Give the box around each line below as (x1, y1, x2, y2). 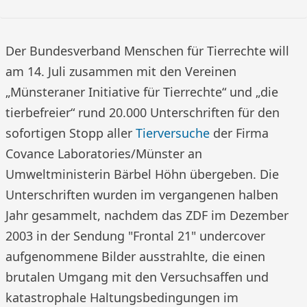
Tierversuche (136, 125, 210, 141)
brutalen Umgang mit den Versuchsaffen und (5, 269, 269, 285)
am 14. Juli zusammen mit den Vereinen (5, 63, 236, 79)
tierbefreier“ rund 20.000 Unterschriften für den (5, 104, 280, 121)
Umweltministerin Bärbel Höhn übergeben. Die (5, 166, 279, 182)
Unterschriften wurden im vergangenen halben (5, 186, 278, 203)
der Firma (210, 125, 269, 141)
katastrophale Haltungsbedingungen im (5, 289, 238, 306)
